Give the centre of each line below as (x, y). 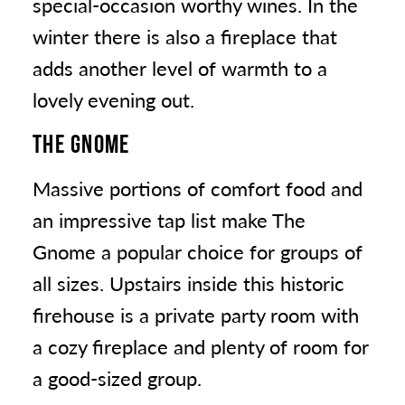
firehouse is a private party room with (196, 315)
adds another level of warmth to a (180, 68)
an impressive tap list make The (169, 220)
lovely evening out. (113, 100)
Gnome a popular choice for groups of (198, 252)
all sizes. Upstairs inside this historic (188, 283)
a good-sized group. (117, 378)
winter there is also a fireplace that (185, 37)
